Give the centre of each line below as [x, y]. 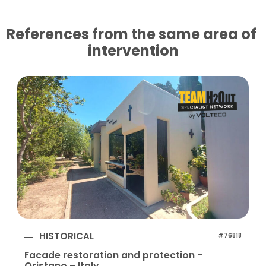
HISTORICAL [66, 236]
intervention [133, 50]
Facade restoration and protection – [114, 255]
